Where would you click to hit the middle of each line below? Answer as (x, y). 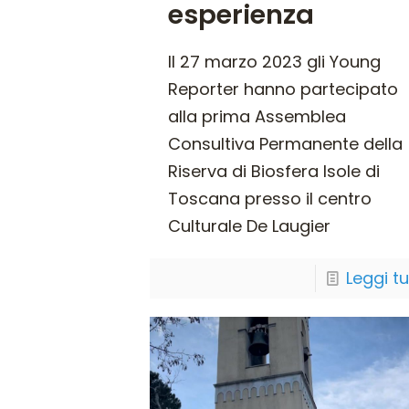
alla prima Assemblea (257, 116)
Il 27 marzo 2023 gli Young (275, 61)
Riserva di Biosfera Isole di (274, 171)
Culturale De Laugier (250, 225)
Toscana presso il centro (270, 198)
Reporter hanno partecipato (283, 89)
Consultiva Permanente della (286, 143)
